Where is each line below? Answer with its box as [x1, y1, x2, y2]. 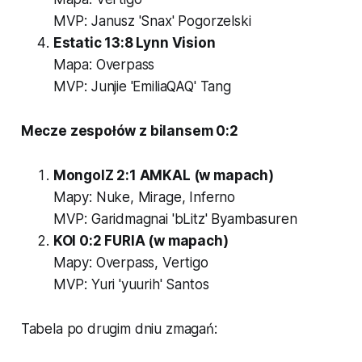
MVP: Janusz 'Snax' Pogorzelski [53, 12, 251, 29]
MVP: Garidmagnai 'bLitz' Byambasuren [53, 210, 297, 227]
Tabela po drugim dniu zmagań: [20, 320, 217, 337]
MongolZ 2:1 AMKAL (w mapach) [53, 166, 274, 183]
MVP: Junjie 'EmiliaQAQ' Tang [53, 78, 231, 95]
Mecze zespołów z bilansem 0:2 [20, 122, 238, 139]
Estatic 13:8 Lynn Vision [53, 34, 216, 51]
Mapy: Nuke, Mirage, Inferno [53, 188, 236, 205]
